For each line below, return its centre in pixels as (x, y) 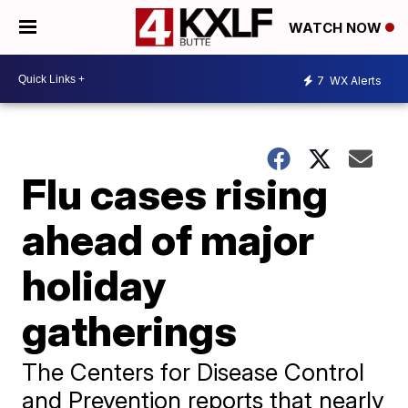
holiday (94, 285)
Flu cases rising (175, 194)
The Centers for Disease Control (194, 372)
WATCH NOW (337, 28)
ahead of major (168, 240)
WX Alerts (354, 80)
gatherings (130, 331)
